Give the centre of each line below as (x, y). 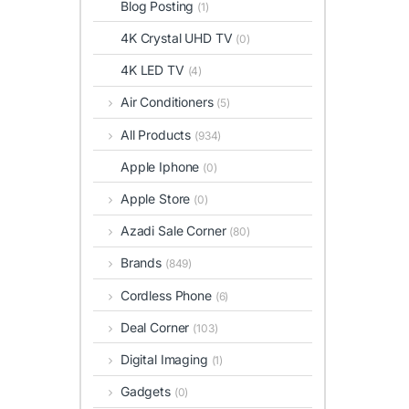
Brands (142, 263)
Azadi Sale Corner (175, 231)
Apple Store (157, 199)
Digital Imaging (166, 359)
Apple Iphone (162, 166)
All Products (157, 134)
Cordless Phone (168, 295)
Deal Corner (157, 327)
